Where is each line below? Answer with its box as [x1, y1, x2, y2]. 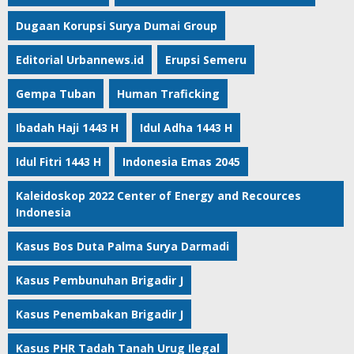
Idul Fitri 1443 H [16, 154, 101, 170]
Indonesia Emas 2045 [122, 154, 240, 170]
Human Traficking [117, 86, 220, 102]
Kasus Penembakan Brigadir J [16, 307, 183, 322]
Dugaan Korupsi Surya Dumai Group [16, 18, 217, 34]
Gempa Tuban [16, 86, 96, 102]
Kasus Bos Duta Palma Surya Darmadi [16, 239, 229, 254]
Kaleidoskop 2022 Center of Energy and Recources [16, 188, 301, 204]
